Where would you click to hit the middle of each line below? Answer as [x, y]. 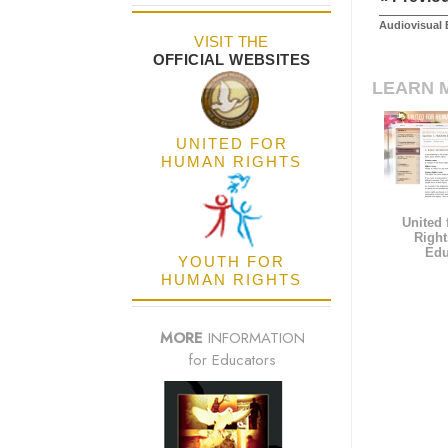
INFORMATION [253, 338]
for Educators [232, 360]
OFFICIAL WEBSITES [231, 60]
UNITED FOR [231, 144]
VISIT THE [231, 42]
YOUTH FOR [231, 262]
